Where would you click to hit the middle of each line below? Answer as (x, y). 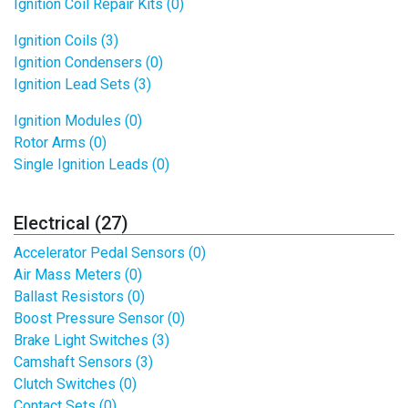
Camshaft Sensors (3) (83, 362)
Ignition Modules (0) (78, 121)
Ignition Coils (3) (66, 41)
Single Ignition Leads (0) (92, 164)
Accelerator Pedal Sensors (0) (110, 253)
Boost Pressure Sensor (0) (99, 318)
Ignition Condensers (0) (88, 62)
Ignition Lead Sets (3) (82, 84)
